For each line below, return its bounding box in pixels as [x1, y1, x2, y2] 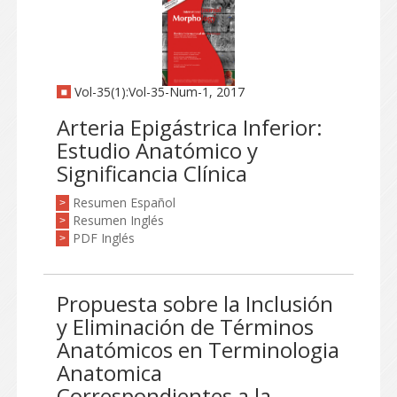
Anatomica [57, 358, 162, 387]
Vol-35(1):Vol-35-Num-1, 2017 [71, 83, 245, 100]
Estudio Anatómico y [57, 136, 258, 165]
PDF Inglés [73, 230, 135, 246]
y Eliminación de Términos [57, 312, 314, 341]
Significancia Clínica [57, 159, 247, 188]
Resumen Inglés [73, 212, 164, 229]
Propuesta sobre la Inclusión [57, 289, 333, 318]
